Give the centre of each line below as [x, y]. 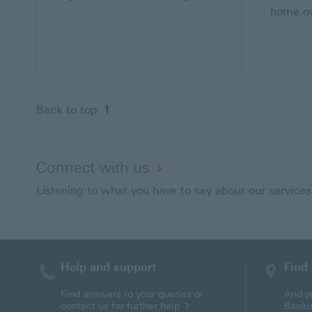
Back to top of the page [175, 109]
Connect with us [93, 168]
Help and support [108, 267]
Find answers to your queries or [132, 295]
